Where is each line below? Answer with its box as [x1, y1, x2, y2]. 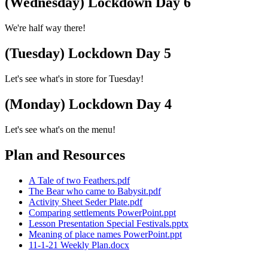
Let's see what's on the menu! [5, 124, 115, 135]
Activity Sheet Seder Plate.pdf [29, 196, 142, 207]
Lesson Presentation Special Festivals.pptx [29, 218, 188, 229]
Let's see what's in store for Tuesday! [5, 74, 144, 84]
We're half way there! [5, 23, 86, 33]
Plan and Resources [5, 147, 125, 163]
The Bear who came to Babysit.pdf [29, 185, 161, 196]
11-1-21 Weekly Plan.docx [29, 239, 129, 250]
